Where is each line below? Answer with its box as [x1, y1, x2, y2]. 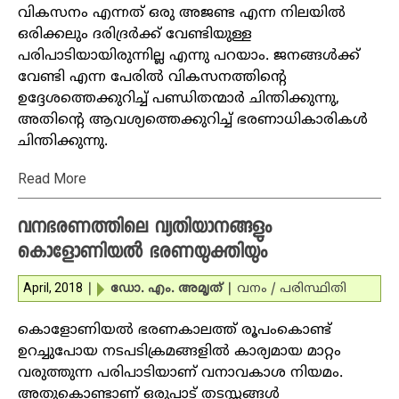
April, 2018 [23, 281, 83, 295]
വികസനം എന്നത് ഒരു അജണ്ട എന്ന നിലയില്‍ [18, 4, 346, 22]
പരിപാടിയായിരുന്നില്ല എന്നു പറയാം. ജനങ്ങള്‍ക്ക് [18, 47, 360, 65]
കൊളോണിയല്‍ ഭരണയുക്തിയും [18, 240, 268, 267]
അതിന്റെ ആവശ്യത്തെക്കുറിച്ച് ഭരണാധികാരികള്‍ [18, 111, 368, 129]
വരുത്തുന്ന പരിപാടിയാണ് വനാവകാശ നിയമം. [18, 364, 343, 382]
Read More [18, 170, 86, 187]
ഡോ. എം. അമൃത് [110, 281, 223, 297]
